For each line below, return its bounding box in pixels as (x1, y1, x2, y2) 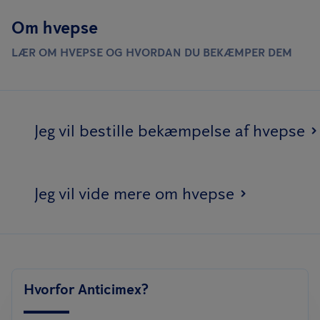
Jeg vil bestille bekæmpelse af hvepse (34, 120, 305, 141)
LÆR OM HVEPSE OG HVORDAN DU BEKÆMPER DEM (11, 46, 292, 59)
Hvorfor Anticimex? (24, 281, 149, 298)
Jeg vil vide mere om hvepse (34, 183, 234, 204)
